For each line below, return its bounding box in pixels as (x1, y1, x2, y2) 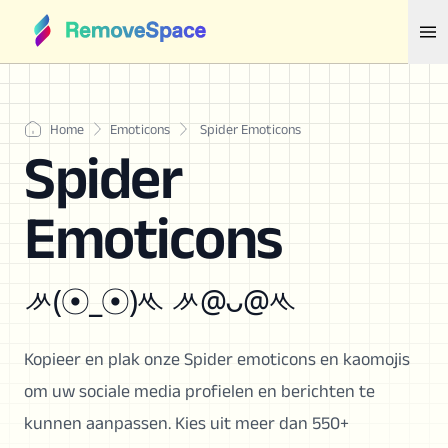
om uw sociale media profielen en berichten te (24, 381, 375, 401)
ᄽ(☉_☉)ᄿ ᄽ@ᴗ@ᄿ (24, 280, 297, 321)
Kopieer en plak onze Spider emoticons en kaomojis (24, 349, 410, 369)
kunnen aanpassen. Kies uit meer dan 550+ (24, 413, 349, 433)
